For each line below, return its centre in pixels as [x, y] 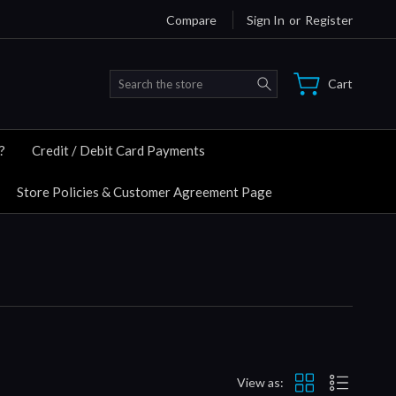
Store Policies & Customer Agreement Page [145, 191]
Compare [191, 19]
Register [329, 19]
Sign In [266, 19]
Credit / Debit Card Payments [118, 150]
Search [296, 79]
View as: [260, 383]
